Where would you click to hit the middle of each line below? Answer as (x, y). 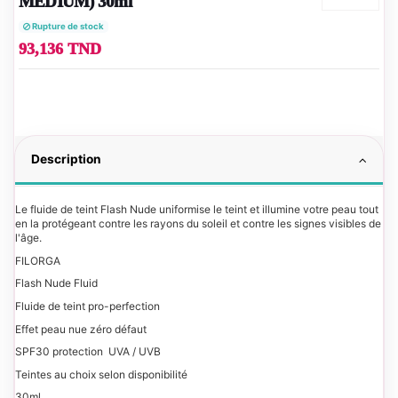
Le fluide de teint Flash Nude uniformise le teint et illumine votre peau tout (197, 210)
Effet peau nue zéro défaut (81, 329)
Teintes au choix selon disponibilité (101, 374)
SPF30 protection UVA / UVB (88, 352)
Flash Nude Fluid (56, 283)
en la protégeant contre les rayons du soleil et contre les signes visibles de (198, 224)
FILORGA (38, 260)
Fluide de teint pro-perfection (88, 306)
